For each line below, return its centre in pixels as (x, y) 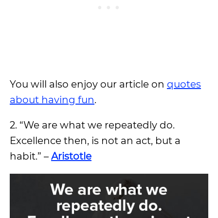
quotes (184, 84)
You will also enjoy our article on (88, 84)
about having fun (52, 100)
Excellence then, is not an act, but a (95, 140)
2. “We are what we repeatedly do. (92, 125)
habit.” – (30, 156)
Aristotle (71, 156)
